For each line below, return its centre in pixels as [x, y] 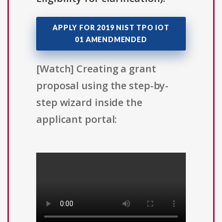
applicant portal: [77, 119]
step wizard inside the [89, 103]
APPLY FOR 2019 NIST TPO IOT [111, 28]
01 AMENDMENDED [111, 40]
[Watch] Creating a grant [96, 69]
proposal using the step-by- [103, 86]
